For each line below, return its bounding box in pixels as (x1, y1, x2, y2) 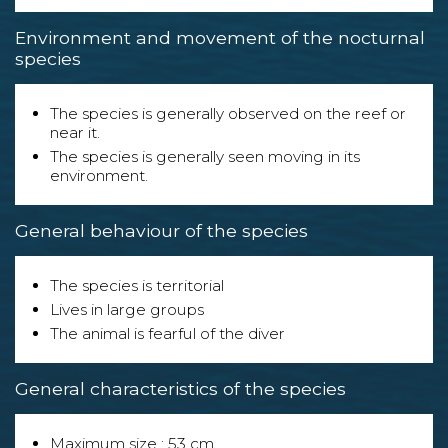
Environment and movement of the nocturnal (15, 27, 425, 49)
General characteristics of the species (15, 378, 346, 400)
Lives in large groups (50, 300, 204, 320)
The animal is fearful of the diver (50, 324, 285, 344)
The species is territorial (50, 276, 224, 296)
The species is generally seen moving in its (50, 147, 360, 167)
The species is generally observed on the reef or (50, 104, 406, 124)
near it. (50, 123, 100, 143)
